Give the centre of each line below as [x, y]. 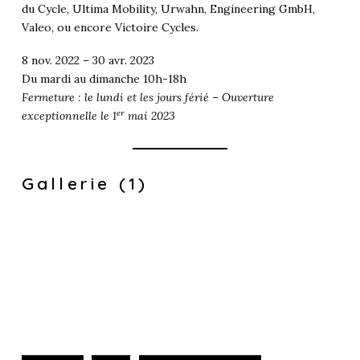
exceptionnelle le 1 [69, 116]
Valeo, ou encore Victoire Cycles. [110, 28]
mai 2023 [149, 116]
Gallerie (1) [85, 184]
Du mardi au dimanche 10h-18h [104, 79]
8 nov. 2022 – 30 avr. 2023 [88, 61]
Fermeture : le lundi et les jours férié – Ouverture [147, 98]
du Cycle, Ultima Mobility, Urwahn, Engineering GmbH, [168, 9]
